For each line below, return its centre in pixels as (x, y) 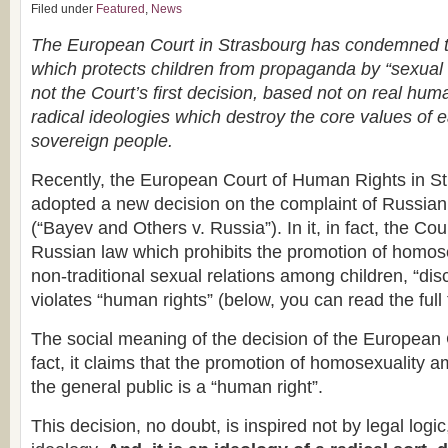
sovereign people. (102, 141)
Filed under (63, 9)
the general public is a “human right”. (177, 387)
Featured (120, 9)
